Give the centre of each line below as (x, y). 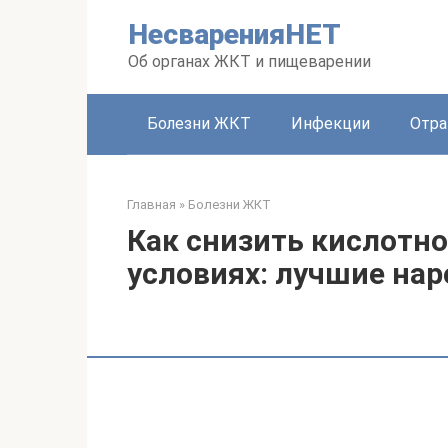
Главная (151, 204)
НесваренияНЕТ (234, 34)
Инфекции (330, 123)
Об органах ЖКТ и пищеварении (249, 61)
